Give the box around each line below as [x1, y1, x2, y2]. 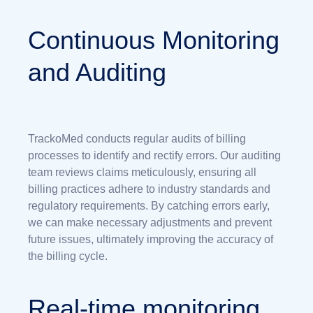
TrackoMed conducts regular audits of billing [28, 132, 246, 145]
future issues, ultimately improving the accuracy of [28, 233, 273, 245]
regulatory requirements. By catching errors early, [28, 199, 270, 212]
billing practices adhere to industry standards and [28, 182, 270, 195]
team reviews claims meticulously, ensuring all [28, 166, 256, 178]
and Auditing [28, 57, 166, 87]
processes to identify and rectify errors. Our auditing [28, 149, 281, 161]
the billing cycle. [28, 249, 108, 262]
